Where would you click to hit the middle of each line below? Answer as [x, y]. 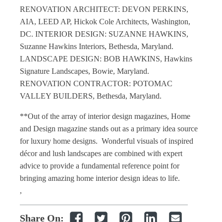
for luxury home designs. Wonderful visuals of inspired [107, 141]
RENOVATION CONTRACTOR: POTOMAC [96, 83]
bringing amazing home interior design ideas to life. [100, 178]
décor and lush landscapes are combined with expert [101, 153]
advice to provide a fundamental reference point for [100, 166]
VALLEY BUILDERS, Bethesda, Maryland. [91, 96]
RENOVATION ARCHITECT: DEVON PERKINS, [104, 9]
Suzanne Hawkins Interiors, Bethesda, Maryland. [97, 46]
